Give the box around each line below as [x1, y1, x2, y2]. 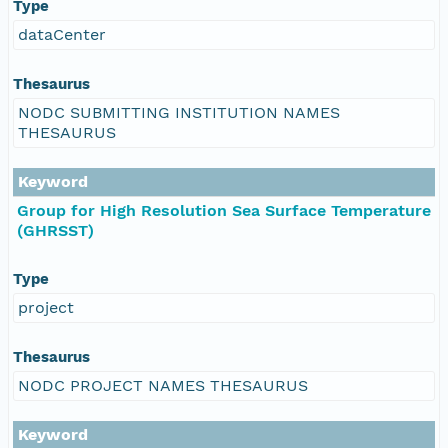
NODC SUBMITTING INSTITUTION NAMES [18, 102, 340, 122]
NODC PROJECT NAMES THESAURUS [18, 375, 308, 395]
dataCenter [18, 24, 106, 44]
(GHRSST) [17, 220, 94, 240]
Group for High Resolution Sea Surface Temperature [17, 200, 431, 220]
